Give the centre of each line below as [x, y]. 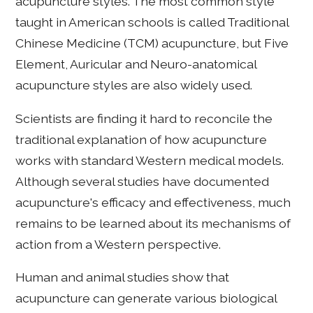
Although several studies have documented [143, 181]
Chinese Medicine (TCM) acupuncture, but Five [152, 43]
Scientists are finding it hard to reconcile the [144, 118]
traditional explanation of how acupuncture [141, 139]
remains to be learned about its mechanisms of [153, 223]
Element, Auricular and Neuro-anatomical [136, 64]
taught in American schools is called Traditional [152, 22]
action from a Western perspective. [118, 244]
